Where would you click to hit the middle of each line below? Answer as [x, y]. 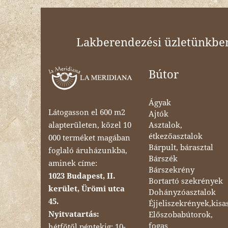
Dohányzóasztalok [182, 192]
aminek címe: [73, 163]
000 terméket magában [89, 138]
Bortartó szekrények [186, 181]
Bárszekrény [172, 170]
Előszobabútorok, [181, 215]
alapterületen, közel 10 [90, 125]
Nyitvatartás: [74, 214]
